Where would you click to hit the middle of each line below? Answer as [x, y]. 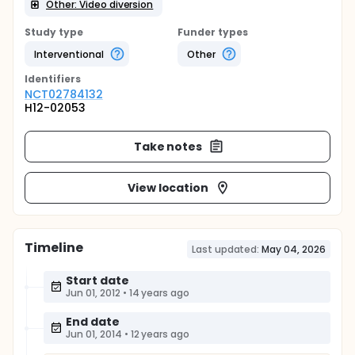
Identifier [50, 79]
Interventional [69, 54]
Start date [97, 281]
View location [168, 187]
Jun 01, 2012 [93, 293]
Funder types [213, 32]
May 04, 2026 [294, 249]
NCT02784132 [64, 94]
